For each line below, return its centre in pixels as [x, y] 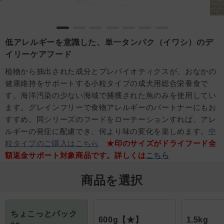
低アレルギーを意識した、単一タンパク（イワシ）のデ [109, 42]
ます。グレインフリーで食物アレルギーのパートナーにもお [111, 107]
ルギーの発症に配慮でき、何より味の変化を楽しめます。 [107, 131]
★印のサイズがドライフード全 [161, 143]
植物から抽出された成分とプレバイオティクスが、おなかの [111, 71]
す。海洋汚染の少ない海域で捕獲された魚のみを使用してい [111, 95]
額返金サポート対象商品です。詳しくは [75, 155]
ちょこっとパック [44, 214]
